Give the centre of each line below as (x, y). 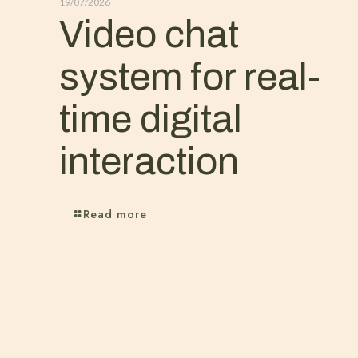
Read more (115, 214)
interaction (149, 161)
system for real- (190, 77)
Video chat (149, 34)
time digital (151, 119)
